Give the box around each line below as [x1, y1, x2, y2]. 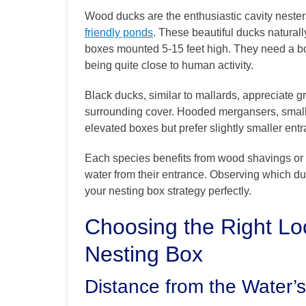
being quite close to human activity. [85, 59, 253, 72]
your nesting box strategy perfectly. [85, 185, 251, 197]
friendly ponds [85, 27, 153, 39]
